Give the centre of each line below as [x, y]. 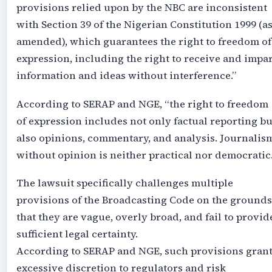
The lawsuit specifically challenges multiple [124, 183]
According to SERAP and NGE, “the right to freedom [142, 104]
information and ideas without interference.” [126, 76]
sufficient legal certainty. [77, 234]
